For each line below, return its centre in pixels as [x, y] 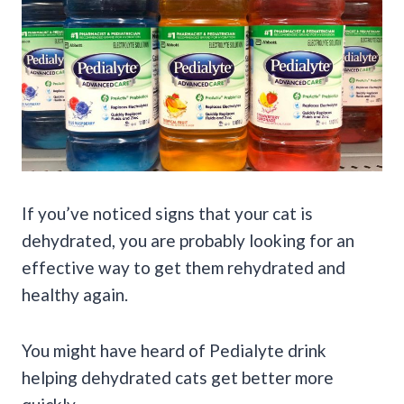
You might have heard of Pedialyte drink [174, 350]
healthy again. [75, 294]
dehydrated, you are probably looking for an [188, 240]
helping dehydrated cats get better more [178, 377]
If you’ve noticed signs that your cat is [167, 213]
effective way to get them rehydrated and [184, 267]
